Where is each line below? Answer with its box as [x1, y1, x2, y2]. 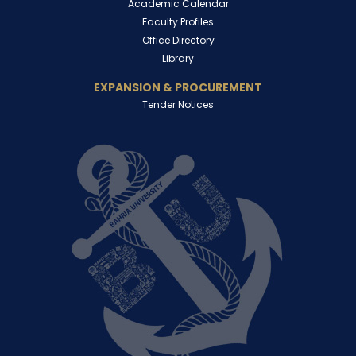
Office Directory [141, 33, 215, 47]
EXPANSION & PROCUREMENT [94, 79, 262, 95]
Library [162, 51, 194, 65]
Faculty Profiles [142, 14, 214, 29]
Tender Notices [142, 97, 214, 111]
